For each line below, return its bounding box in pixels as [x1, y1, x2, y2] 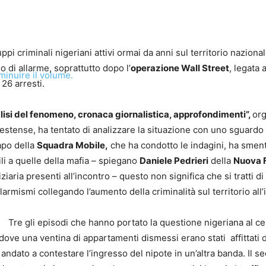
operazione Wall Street [131, 62, 229, 74]
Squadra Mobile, [37, 140, 108, 151]
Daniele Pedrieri [140, 155, 208, 166]
